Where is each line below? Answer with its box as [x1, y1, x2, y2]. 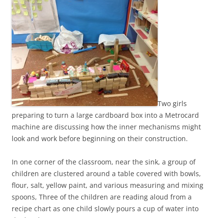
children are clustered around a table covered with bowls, [12, 169, 201, 179]
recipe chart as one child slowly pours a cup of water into [12, 204, 199, 214]
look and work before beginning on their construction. [12, 134, 188, 144]
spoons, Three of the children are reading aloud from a [12, 192, 192, 202]
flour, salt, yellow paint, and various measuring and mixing [12, 181, 203, 190]
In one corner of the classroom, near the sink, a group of [12, 157, 196, 167]
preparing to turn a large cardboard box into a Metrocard [12, 110, 199, 120]
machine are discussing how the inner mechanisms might [12, 122, 201, 132]
